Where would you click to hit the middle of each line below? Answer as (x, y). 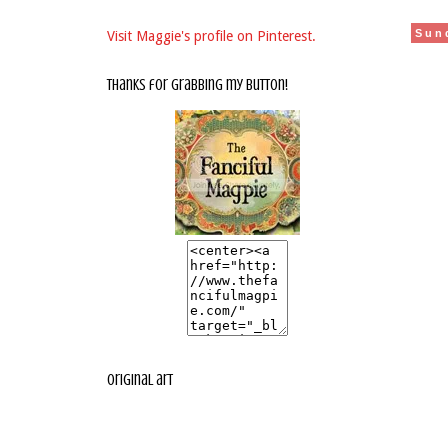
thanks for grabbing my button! (197, 85)
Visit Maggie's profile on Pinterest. (211, 36)
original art (140, 380)
